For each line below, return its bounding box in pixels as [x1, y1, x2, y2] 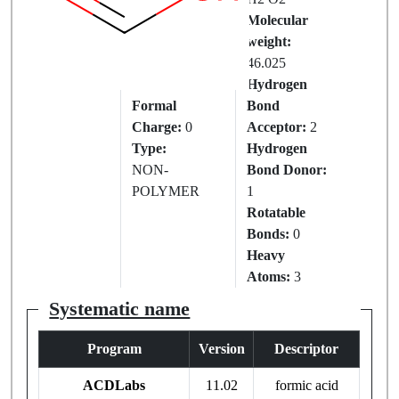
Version [198, 341, 245, 357]
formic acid [274, 378, 338, 394]
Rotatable [246, 205, 305, 221]
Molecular [246, 12, 308, 28]
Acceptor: [246, 119, 306, 135]
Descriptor [274, 341, 339, 357]
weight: [246, 34, 291, 50]
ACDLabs [83, 378, 146, 394]
